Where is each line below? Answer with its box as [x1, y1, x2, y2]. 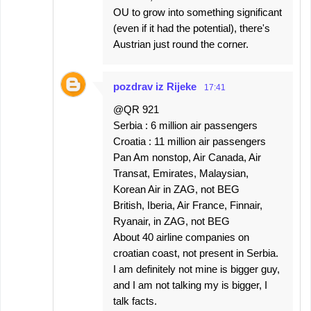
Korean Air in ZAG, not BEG [113, 183, 239, 196]
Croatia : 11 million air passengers [113, 135, 266, 148]
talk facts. [113, 295, 157, 308]
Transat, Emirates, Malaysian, [113, 167, 249, 180]
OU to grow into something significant [113, 6, 282, 19]
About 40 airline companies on [113, 231, 249, 244]
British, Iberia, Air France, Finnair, [113, 199, 262, 212]
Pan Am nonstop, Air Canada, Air [113, 151, 261, 164]
